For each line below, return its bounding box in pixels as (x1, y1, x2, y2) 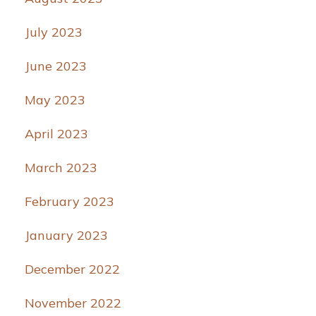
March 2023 (24, 159, 97, 176)
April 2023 (24, 126, 88, 142)
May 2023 (24, 92, 85, 109)
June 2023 (24, 58, 87, 75)
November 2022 (24, 295, 121, 312)
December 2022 (24, 261, 120, 278)
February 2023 (24, 193, 114, 210)
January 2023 (24, 227, 108, 244)
